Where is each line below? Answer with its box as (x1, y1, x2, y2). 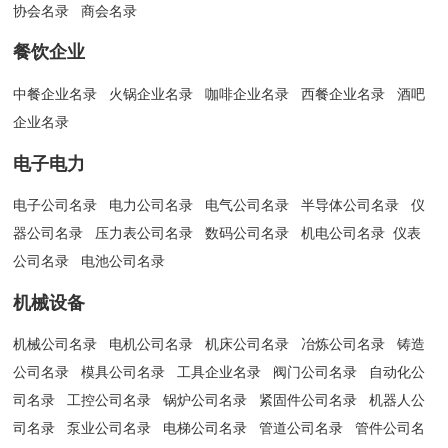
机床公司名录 (205, 336, 290, 353)
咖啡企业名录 (205, 85, 290, 102)
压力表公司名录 (95, 225, 194, 242)
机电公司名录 (301, 225, 386, 242)
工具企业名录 (177, 364, 262, 381)
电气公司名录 (205, 197, 290, 214)
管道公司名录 (259, 420, 344, 437)
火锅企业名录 (109, 85, 194, 102)
